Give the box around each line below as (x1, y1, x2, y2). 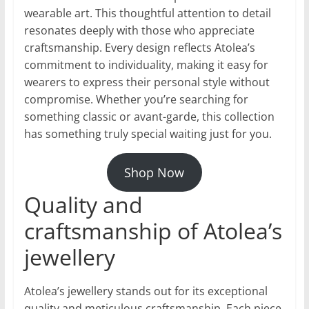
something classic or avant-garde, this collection (23, 109, 275, 125)
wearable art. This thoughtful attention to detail (23, 6, 271, 21)
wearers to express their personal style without (23, 74, 270, 90)
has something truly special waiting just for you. (23, 126, 272, 142)
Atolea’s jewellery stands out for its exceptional (23, 283, 268, 299)
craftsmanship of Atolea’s (23, 216, 282, 246)
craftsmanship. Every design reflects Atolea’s (23, 40, 255, 56)
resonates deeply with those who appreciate (23, 23, 255, 39)
